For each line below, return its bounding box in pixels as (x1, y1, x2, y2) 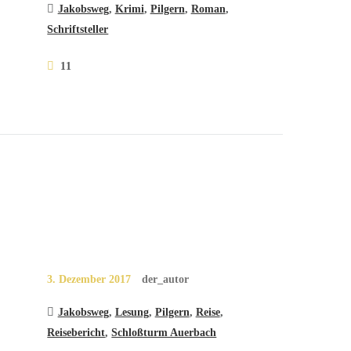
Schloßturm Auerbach (111, 326, 217, 339)
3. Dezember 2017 (47, 273, 132, 286)
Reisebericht (47, 326, 106, 339)
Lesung (114, 306, 149, 319)
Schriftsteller (47, 22, 109, 35)
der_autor (142, 273, 190, 286)
